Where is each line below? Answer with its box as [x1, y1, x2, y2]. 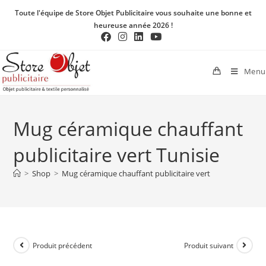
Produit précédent [33, 240, 93, 251]
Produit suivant [183, 240, 233, 251]
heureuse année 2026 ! [93, 20, 173, 30]
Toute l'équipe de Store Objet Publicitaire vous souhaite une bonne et [14, 8, 252, 18]
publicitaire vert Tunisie [13, 142, 220, 167]
